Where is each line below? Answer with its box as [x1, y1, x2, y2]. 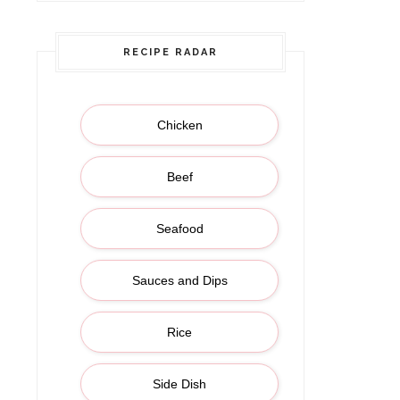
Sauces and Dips [131, 273, 228, 287]
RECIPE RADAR [123, 46, 218, 58]
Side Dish [153, 377, 206, 391]
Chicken [156, 118, 203, 132]
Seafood [155, 221, 204, 236]
